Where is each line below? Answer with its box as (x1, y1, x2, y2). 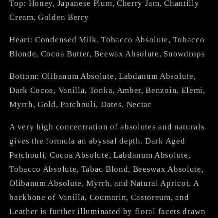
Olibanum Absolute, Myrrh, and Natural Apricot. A (9, 179, 199, 188)
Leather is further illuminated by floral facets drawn (9, 207, 206, 217)
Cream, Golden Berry (9, 12, 89, 22)
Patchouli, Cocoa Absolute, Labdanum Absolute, (9, 150, 191, 160)
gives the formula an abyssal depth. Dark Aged (9, 136, 185, 146)
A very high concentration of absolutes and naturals (9, 122, 205, 132)
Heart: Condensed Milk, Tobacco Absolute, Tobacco (9, 35, 205, 44)
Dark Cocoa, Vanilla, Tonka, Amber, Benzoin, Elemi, (9, 86, 205, 95)
